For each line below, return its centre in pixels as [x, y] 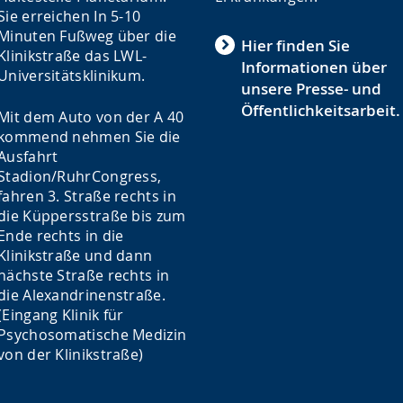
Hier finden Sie [296, 45]
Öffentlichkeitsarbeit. [321, 110]
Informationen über [314, 67]
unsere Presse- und [311, 89]
